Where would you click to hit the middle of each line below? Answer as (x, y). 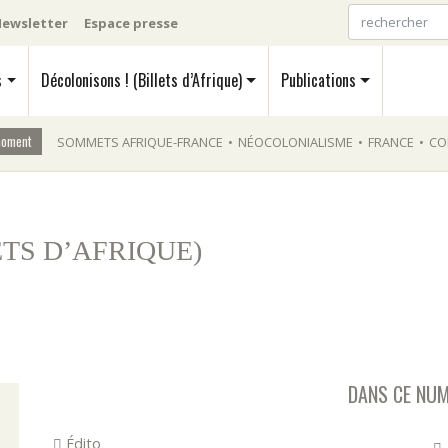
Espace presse (131, 22)
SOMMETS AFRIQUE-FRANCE (140, 142)
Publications (318, 80)
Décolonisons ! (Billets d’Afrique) (142, 80)
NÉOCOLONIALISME (295, 142)
